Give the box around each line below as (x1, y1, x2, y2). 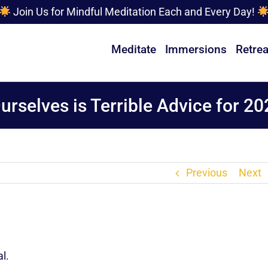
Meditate (111, 42, 156, 56)
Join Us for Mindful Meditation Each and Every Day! (11, 5, 257, 19)
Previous (186, 166, 227, 179)
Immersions (165, 42, 227, 56)
